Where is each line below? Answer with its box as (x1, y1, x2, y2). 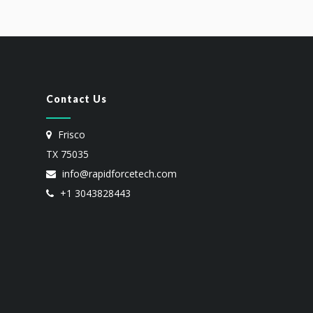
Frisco (55, 128, 85, 141)
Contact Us (46, 93, 107, 105)
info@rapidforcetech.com (59, 167, 177, 180)
